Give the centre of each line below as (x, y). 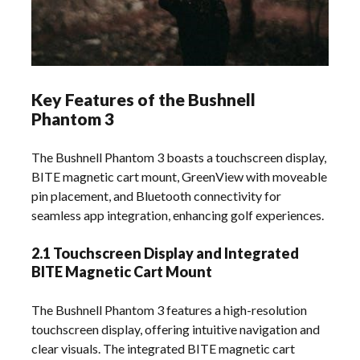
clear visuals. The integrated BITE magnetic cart (164, 348)
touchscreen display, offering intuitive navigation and (176, 329)
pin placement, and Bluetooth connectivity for (157, 195)
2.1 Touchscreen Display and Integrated (166, 253)
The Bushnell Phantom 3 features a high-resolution (170, 309)
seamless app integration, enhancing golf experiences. (178, 215)
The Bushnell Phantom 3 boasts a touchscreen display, (179, 157)
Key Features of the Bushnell (144, 99)
